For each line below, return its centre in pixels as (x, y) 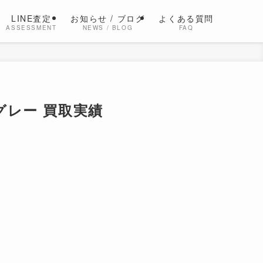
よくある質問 (186, 18)
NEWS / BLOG (108, 28)
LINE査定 (31, 18)
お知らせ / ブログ (108, 18)
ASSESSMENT (31, 28)
